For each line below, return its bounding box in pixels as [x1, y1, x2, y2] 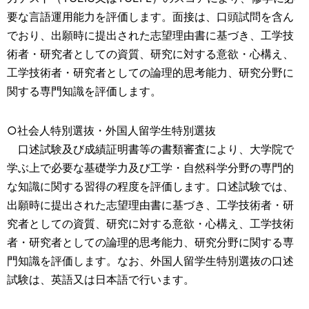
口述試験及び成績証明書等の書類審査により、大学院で [7, 142, 294, 156]
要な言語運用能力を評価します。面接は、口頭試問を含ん [7, 10, 294, 23]
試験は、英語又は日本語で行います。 [7, 272, 195, 286]
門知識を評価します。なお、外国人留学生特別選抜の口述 [7, 254, 294, 268]
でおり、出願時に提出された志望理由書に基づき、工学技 [7, 28, 294, 42]
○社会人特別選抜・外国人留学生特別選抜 [7, 123, 216, 137]
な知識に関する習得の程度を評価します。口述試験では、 [7, 179, 294, 193]
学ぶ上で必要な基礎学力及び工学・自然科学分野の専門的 [7, 161, 294, 175]
